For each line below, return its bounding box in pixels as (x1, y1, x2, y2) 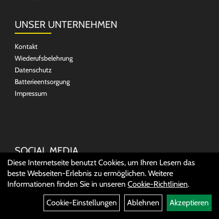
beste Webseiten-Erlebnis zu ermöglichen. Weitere (7, 169, 173, 178)
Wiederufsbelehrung (15, 54, 73, 63)
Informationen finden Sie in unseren (7, 179, 128, 189)
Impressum (15, 89, 47, 98)
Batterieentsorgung (15, 77, 70, 86)
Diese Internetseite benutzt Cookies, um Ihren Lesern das (7, 158, 195, 167)
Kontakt (15, 42, 38, 51)
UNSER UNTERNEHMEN (15, 19, 117, 30)
